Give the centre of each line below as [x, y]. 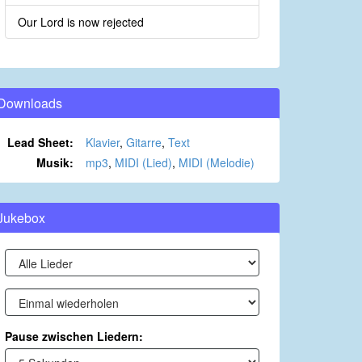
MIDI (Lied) [143, 163]
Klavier [103, 143]
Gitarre [144, 143]
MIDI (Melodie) [217, 163]
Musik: [55, 163]
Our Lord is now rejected [81, 22]
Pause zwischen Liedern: [74, 337]
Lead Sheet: [40, 143]
